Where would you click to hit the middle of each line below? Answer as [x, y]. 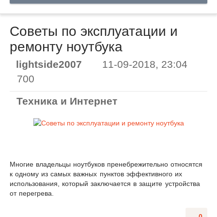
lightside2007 [49, 64]
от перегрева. [32, 194]
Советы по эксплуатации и [94, 31]
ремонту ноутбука [66, 46]
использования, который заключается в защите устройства [105, 184]
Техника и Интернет [67, 101]
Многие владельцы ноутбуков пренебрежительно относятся [106, 164]
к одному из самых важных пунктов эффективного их [96, 174]
